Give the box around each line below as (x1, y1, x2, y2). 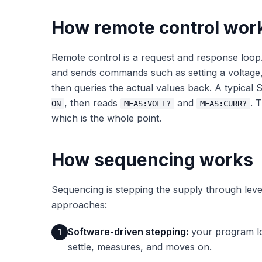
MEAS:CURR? (200, 98, 247, 108)
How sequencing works (51, 149, 253, 170)
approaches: (51, 198, 107, 211)
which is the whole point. (51, 112, 161, 124)
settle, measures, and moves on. (68, 240, 212, 253)
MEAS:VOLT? (124, 98, 171, 108)
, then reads (64, 96, 120, 109)
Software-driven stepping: (68, 225, 188, 237)
